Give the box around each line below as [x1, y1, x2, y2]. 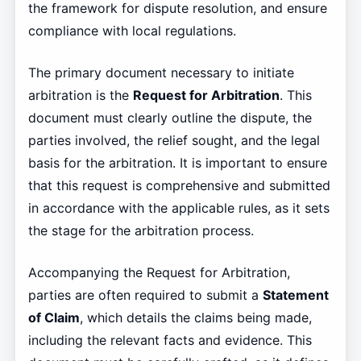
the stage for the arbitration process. [27, 222, 254, 239]
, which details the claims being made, [79, 309, 312, 326]
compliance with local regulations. [27, 23, 236, 39]
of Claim [27, 309, 80, 326]
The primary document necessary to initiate [27, 64, 294, 81]
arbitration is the [27, 87, 133, 104]
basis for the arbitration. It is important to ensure [27, 155, 327, 172]
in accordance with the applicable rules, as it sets [27, 200, 330, 217]
